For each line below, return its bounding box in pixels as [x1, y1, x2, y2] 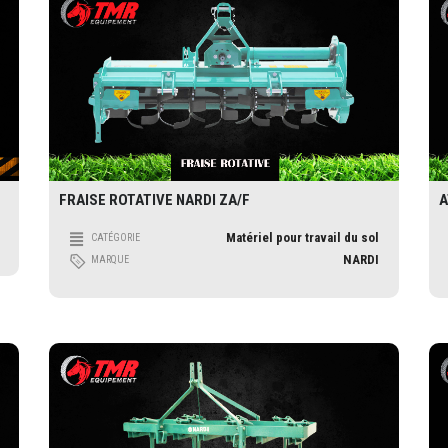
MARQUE [91, 254, 129, 266]
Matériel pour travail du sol [226, 230, 379, 246]
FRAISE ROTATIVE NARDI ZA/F [59, 191, 250, 210]
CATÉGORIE [91, 232, 140, 244]
